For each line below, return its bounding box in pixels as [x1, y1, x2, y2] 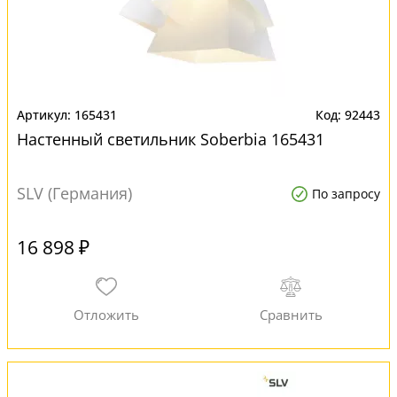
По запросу [312, 185, 380, 202]
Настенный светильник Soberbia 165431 [17, 128, 324, 150]
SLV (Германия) [17, 183, 132, 204]
